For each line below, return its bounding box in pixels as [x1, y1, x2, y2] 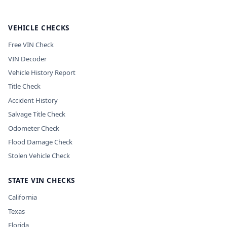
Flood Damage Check [8, 137, 72, 146]
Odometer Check [8, 123, 59, 133]
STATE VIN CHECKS [8, 175, 75, 185]
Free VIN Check [8, 40, 54, 50]
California [8, 193, 37, 202]
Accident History [8, 95, 58, 105]
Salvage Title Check [8, 109, 65, 119]
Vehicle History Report [8, 68, 75, 77]
